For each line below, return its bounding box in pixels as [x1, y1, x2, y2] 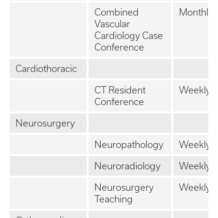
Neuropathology [94, 139, 163, 150]
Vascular [94, 18, 130, 29]
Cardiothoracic [16, 63, 77, 74]
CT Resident [94, 85, 145, 95]
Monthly [179, 7, 213, 18]
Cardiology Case [94, 30, 163, 41]
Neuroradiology [94, 161, 161, 171]
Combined [94, 7, 139, 18]
